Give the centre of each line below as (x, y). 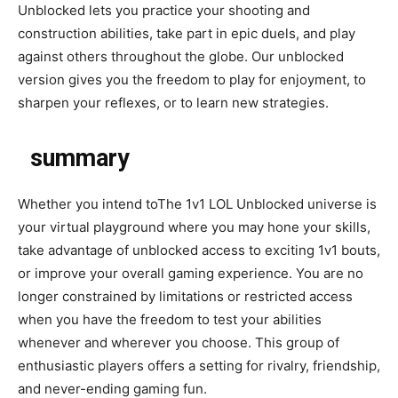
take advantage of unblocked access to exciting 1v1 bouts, (199, 251)
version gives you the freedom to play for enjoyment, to (192, 80)
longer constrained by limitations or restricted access (185, 297)
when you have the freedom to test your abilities (170, 320)
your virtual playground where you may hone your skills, (194, 227)
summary (74, 159)
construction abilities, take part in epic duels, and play (187, 34)
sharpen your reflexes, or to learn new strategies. (173, 103)
